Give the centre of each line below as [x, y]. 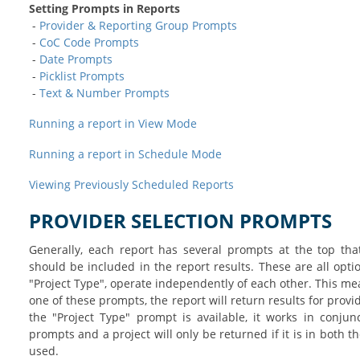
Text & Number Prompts [104, 92]
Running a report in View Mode [112, 123]
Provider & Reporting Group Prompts [138, 25]
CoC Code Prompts [89, 42]
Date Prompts [76, 59]
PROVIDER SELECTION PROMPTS [180, 220]
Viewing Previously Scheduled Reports [131, 184]
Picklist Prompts [82, 76]
